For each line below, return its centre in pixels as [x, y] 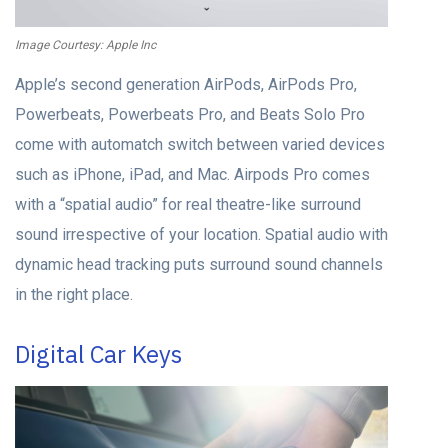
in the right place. [74, 295]
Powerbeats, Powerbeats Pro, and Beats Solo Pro [190, 115]
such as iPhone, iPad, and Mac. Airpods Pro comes [192, 175]
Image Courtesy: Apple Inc [85, 45]
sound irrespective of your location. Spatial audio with [201, 235]
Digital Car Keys [98, 354]
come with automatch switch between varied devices [200, 145]
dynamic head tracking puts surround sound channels [199, 265]
